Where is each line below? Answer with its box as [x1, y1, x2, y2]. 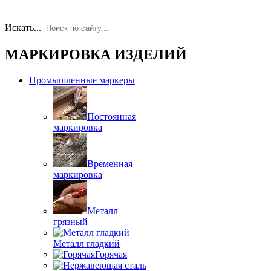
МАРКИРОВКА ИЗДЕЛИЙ [5, 47, 187, 63]
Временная [87, 158, 132, 169]
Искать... [5, 22, 41, 33]
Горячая [95, 249, 127, 260]
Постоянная [87, 111, 136, 122]
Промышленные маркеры [29, 75, 135, 85]
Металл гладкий [53, 238, 120, 249]
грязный [53, 217, 88, 227]
